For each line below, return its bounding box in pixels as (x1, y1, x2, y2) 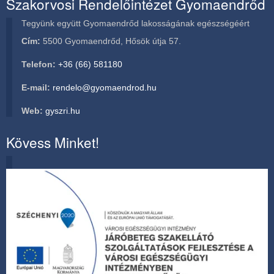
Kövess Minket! (6, 132, 99, 152)
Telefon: (21, 59, 58, 69)
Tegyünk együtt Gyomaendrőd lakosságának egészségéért (21, 18, 250, 28)
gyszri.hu (45, 106, 80, 116)
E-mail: (21, 83, 50, 92)
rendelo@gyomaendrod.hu (53, 83, 157, 92)
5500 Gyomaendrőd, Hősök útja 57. (40, 36, 181, 46)
